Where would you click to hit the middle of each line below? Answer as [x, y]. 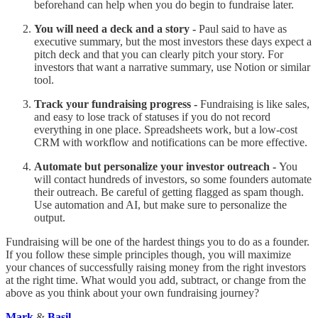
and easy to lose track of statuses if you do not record [152, 116]
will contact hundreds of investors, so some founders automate [173, 179]
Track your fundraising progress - [116, 104]
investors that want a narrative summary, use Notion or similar [172, 67]
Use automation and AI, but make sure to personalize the [160, 204]
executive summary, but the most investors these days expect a [173, 41]
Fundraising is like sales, [253, 104]
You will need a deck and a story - [116, 28]
